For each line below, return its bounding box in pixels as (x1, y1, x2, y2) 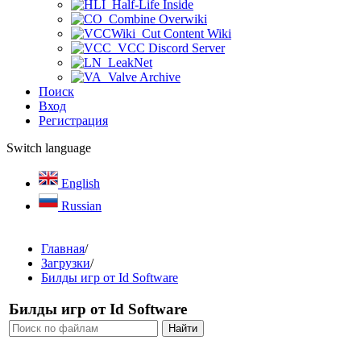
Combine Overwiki (102, 12, 207, 26)
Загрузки (41, 256, 90, 270)
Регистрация (39, 114, 108, 127)
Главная (41, 242, 85, 255)
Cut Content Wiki (135, 27, 231, 40)
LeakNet (102, 56, 152, 69)
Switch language (6, 141, 91, 155)
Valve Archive (102, 70, 180, 84)
